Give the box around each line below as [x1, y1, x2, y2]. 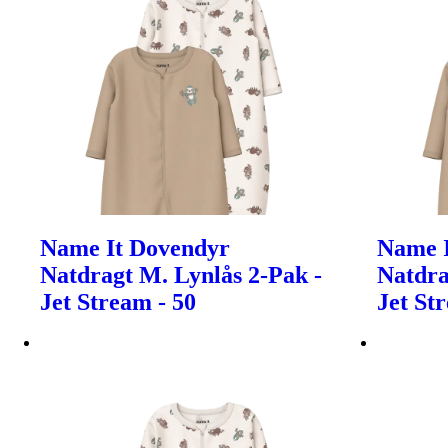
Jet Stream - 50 [40, 288, 196, 315]
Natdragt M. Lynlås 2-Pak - [40, 261, 322, 288]
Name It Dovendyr [40, 234, 230, 261]
